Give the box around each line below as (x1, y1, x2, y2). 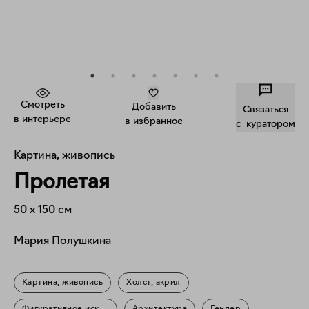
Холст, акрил (126, 279, 181, 287)
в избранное (124, 117, 183, 127)
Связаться (243, 105, 288, 115)
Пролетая (14, 172, 110, 194)
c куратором (236, 119, 295, 130)
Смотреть (20, 99, 65, 110)
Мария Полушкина (14, 236, 111, 247)
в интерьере (14, 114, 71, 125)
